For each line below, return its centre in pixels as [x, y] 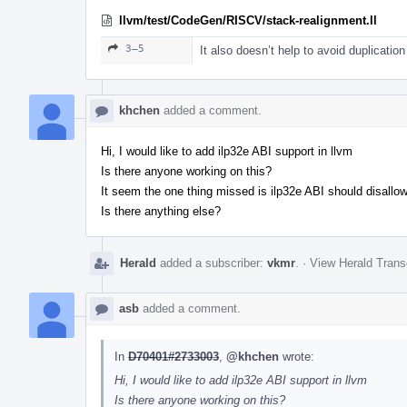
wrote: [297, 356]
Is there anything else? [161, 211]
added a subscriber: [212, 263]
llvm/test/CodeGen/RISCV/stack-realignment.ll [248, 20]
